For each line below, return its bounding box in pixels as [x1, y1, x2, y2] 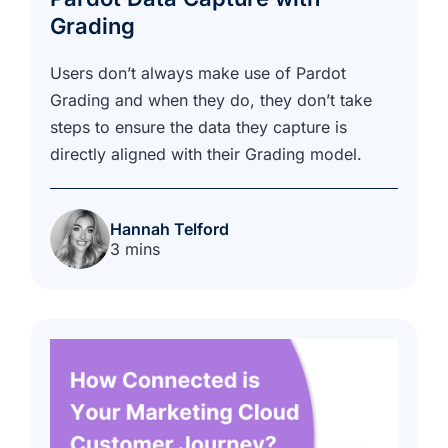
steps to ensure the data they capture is [50, 117, 347, 138]
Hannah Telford [110, 219, 229, 240]
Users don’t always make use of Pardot [50, 63, 346, 84]
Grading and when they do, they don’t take [50, 90, 372, 111]
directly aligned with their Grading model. [50, 144, 362, 165]
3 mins [110, 239, 160, 260]
